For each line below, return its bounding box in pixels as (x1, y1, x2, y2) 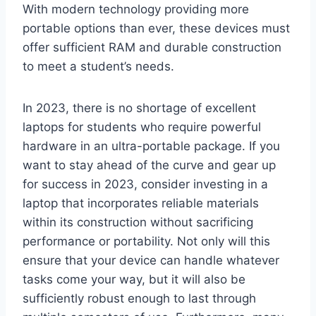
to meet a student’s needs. (23, 59, 174, 73)
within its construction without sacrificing (23, 214, 253, 229)
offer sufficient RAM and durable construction (23, 39, 281, 54)
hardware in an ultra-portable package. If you (23, 138, 280, 153)
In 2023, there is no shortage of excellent (23, 100, 256, 115)
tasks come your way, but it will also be (23, 272, 245, 286)
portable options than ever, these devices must (23, 20, 290, 35)
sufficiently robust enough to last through (23, 291, 256, 305)
